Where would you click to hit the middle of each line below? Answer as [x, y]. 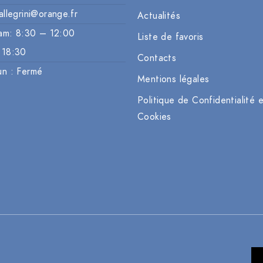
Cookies [154, 117]
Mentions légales [173, 80]
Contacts [157, 58]
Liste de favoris [171, 37]
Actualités [159, 16]
